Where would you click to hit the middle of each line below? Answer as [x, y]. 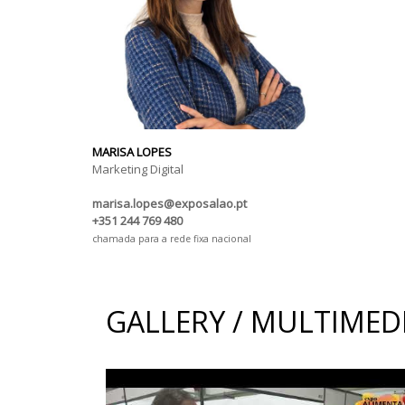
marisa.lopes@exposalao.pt [170, 203]
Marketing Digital [138, 169]
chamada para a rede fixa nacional [172, 238]
